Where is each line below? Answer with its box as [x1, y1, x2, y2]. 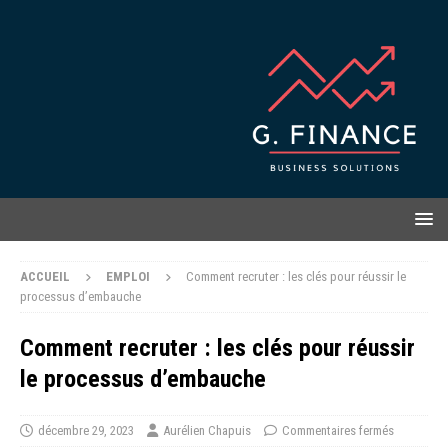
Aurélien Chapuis [163, 422, 251, 438]
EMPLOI [106, 268, 150, 284]
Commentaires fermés [282, 422, 394, 438]
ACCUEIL [20, 268, 70, 284]
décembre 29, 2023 [38, 422, 134, 438]
